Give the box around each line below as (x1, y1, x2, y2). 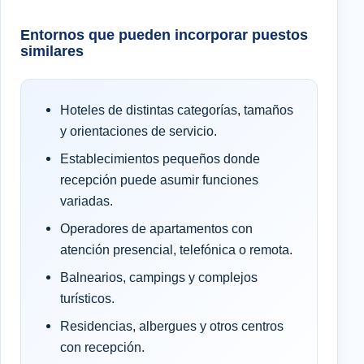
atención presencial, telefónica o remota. (60, 241, 292, 257)
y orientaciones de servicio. (60, 123, 217, 138)
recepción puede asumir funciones (60, 171, 258, 187)
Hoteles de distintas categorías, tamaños (60, 102, 293, 117)
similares (20, 41, 84, 59)
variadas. (60, 193, 113, 208)
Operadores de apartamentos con (60, 220, 253, 236)
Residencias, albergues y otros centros (60, 318, 284, 333)
